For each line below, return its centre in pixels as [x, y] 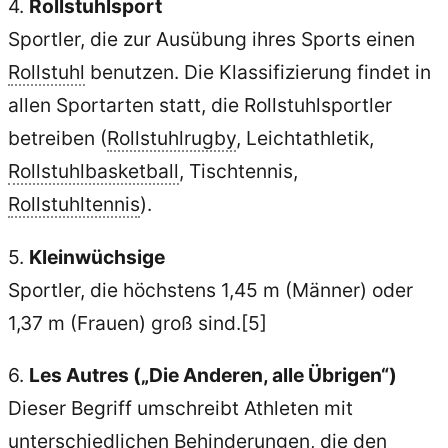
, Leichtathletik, [305, 138]
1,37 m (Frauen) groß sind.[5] [137, 322]
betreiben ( [57, 138]
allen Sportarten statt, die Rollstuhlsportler [200, 105]
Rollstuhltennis [74, 204]
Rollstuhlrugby [171, 138]
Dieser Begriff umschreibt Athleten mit [180, 407]
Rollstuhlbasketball [93, 171]
